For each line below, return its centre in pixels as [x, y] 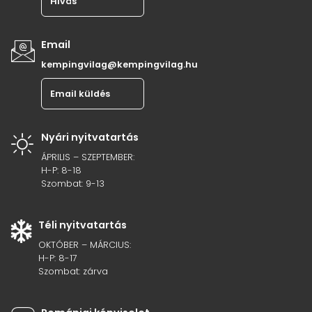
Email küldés [80, 94]
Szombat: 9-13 [73, 184]
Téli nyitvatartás [83, 225]
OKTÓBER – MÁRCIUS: [85, 245]
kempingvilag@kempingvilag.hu [119, 65]
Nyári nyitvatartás [90, 138]
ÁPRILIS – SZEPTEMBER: [88, 157]
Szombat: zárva [73, 272]
